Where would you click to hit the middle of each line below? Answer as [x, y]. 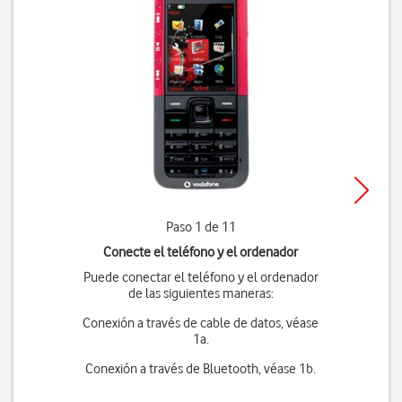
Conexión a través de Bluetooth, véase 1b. [201, 369]
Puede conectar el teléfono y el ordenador [201, 277]
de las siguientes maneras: [201, 293]
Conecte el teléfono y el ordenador [201, 252]
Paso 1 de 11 [201, 227]
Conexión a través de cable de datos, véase [201, 323]
